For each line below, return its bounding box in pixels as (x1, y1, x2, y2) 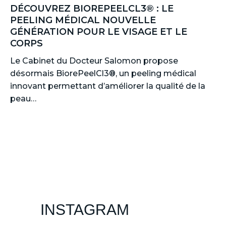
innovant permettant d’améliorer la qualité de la (10, 81, 205, 91)
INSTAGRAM (40, 201, 129, 218)
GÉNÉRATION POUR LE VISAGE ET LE (10, 26, 187, 37)
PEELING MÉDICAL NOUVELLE (10, 15, 156, 26)
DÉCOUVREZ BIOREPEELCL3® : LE (10, 3, 174, 14)
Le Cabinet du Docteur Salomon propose (10, 56, 178, 66)
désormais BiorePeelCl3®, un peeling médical (10, 69, 196, 78)
